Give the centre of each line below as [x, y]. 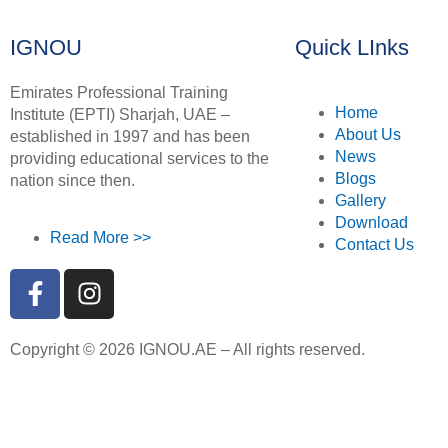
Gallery [360, 201]
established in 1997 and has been [130, 137]
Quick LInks [352, 48]
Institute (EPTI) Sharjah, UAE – [120, 115]
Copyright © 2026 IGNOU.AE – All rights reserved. [187, 349]
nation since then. [72, 181]
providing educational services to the [139, 159]
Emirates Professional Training [119, 93]
